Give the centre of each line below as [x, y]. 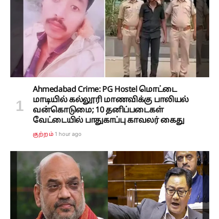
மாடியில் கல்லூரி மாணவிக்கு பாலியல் [111, 100]
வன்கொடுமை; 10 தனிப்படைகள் [98, 110]
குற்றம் [43, 134]
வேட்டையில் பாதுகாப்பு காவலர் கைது [109, 120]
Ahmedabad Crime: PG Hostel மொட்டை [105, 90]
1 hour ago [68, 134]
